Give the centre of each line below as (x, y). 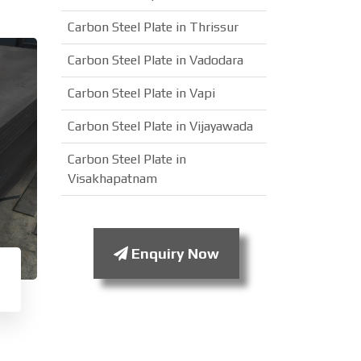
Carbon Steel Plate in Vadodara (156, 60)
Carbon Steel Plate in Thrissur (153, 27)
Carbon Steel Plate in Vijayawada (160, 126)
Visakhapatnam (112, 178)
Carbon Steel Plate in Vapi (141, 93)
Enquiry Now (174, 253)
